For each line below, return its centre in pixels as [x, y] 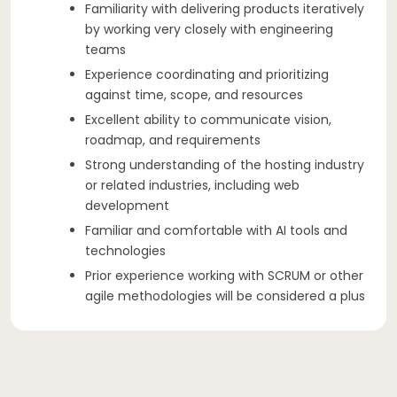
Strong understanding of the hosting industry [225, 164]
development [127, 205]
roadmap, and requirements [173, 140]
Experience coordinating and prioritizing [207, 74]
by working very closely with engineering [209, 29]
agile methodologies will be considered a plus [225, 296]
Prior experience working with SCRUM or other [224, 275]
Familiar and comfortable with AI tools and [216, 230]
